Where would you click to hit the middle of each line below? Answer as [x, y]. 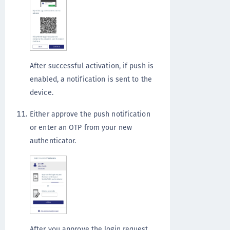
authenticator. [53, 140]
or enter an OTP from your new [81, 127]
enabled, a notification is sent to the [91, 79]
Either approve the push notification [90, 114]
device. [42, 92]
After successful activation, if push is [92, 65]
